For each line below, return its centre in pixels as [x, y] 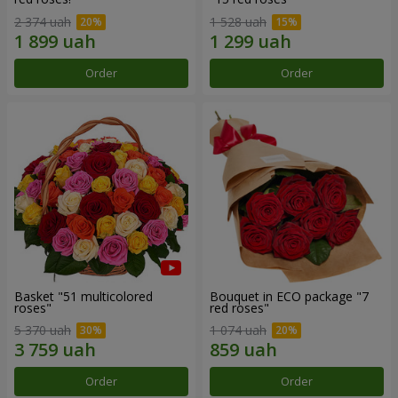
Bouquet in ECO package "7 [289, 296]
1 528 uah [238, 21]
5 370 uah [43, 330]
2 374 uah [43, 21]
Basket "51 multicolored [84, 296]
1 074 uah [238, 330]
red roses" [239, 307]
